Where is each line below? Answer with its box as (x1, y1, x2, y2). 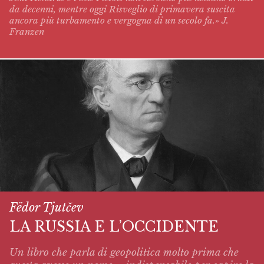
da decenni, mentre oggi (9, 3, 109, 15)
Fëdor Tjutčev (9, 200, 83, 215)
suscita (204, 3, 235, 15)
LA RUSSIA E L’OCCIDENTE (9, 218, 219, 236)
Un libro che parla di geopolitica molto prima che (9, 246, 239, 259)
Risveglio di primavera (109, 3, 204, 15)
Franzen (9, 25, 44, 37)
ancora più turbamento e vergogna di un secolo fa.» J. (9, 14, 229, 26)
